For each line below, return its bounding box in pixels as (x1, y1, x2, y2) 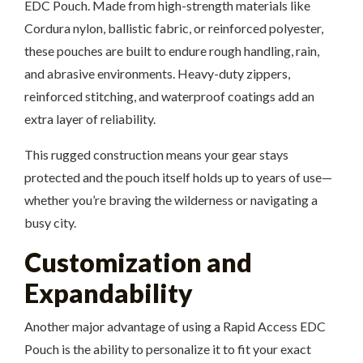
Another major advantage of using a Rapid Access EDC (24, 318, 326, 334)
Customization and (24, 246, 252, 278)
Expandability (24, 277, 193, 309)
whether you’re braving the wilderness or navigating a (24, 192, 318, 207)
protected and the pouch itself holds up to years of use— (24, 169, 332, 185)
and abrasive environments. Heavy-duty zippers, (24, 66, 290, 81)
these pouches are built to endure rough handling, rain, (24, 43, 319, 58)
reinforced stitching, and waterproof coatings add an (24, 88, 314, 104)
